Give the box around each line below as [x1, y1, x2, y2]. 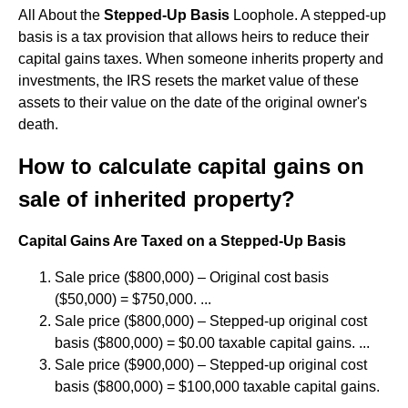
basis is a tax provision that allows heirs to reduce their [18, 29, 369, 45]
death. [18, 117, 58, 132]
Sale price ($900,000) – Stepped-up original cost [55, 357, 367, 372]
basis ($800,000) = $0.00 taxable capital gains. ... [55, 335, 370, 351]
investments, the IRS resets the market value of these [18, 73, 359, 88]
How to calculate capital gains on [18, 154, 364, 178]
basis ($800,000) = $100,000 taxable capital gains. [55, 379, 380, 394]
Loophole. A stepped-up [229, 7, 386, 23]
